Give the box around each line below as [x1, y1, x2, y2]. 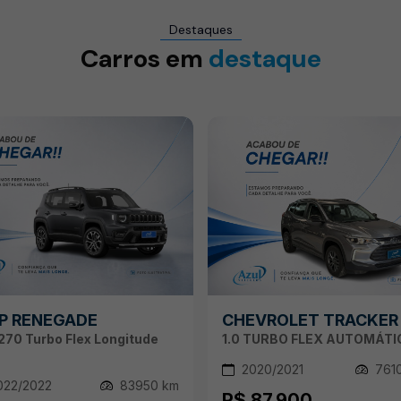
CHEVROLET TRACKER [222, 311, 398, 330]
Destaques [168, 21, 233, 38]
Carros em [80, 41, 209, 75]
